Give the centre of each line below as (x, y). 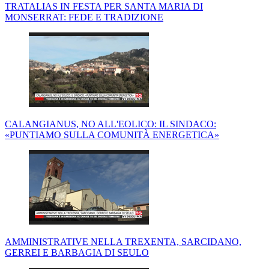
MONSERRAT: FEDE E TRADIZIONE (84, 17)
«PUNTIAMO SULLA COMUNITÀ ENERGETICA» (112, 135)
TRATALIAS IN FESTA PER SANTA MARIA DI (104, 7)
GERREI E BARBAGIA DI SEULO (77, 253)
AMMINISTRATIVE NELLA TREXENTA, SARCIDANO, (123, 242)
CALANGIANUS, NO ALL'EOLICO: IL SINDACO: (110, 124)
